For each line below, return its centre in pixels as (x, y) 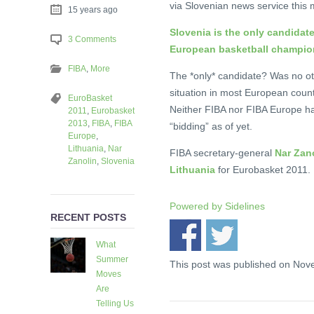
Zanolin (82, 161)
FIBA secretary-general (222, 153)
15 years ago (93, 9)
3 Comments (92, 39)
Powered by (197, 206)
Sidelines (245, 206)
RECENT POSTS (88, 217)
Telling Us (115, 304)
